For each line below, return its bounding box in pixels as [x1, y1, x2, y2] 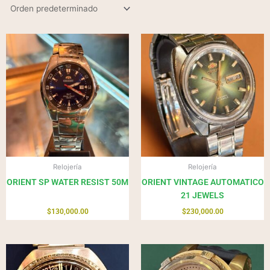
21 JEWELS [181, 190, 224, 200]
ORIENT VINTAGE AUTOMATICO [141, 177, 264, 187]
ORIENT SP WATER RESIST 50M [7, 177, 128, 187]
